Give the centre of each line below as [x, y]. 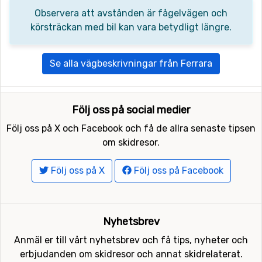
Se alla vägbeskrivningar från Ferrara [131, 63]
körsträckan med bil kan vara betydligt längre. [131, 27]
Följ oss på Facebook [177, 170]
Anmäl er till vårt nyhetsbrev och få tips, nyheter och [131, 240]
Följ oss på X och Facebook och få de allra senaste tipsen [131, 128]
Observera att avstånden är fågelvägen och [131, 13]
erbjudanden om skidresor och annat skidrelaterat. [131, 254]
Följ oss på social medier [131, 110]
